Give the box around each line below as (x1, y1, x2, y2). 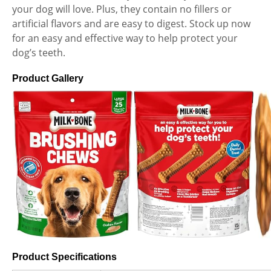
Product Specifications (12, 252, 117, 263)
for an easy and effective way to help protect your (12, 31, 238, 45)
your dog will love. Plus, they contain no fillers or (12, 2, 232, 16)
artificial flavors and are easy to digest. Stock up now (12, 17, 250, 31)
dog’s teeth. (12, 46, 65, 60)
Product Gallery (12, 73, 83, 84)
